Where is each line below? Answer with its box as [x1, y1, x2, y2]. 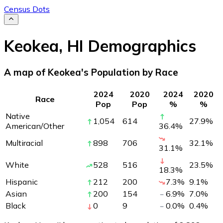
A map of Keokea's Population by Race [4, 66, 178, 79]
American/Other [5, 120, 64, 131]
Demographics [84, 35, 196, 56]
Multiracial [5, 137, 43, 148]
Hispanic [5, 176, 38, 187]
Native [5, 111, 30, 121]
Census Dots [4, 4, 50, 14]
